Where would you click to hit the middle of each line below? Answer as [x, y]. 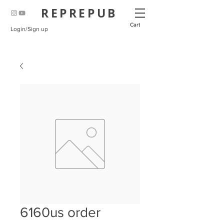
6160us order [60, 212]
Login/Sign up [29, 29]
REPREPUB [79, 13]
